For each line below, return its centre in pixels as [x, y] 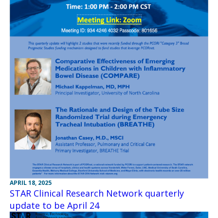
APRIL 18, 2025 [31, 182]
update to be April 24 [54, 205]
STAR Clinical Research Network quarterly [97, 193]
